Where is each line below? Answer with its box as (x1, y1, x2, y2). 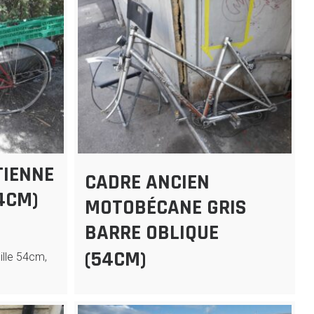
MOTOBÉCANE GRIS (85, 194, 247, 221)
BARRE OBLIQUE (85, 219, 219, 247)
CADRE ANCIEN (85, 169, 210, 196)
